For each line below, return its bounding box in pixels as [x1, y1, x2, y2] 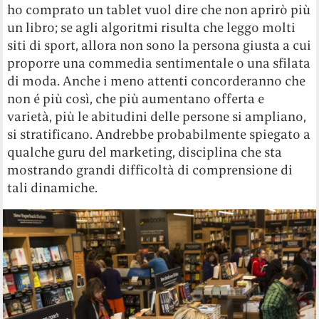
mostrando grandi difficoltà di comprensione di [7, 162, 293, 179]
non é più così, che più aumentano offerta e [7, 90, 265, 108]
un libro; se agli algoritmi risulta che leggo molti [7, 19, 296, 36]
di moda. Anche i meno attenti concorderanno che [7, 73, 306, 90]
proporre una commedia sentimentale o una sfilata [7, 55, 311, 72]
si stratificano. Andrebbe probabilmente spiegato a [7, 126, 311, 143]
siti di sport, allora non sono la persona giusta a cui [7, 37, 312, 54]
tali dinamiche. [7, 179, 98, 197]
